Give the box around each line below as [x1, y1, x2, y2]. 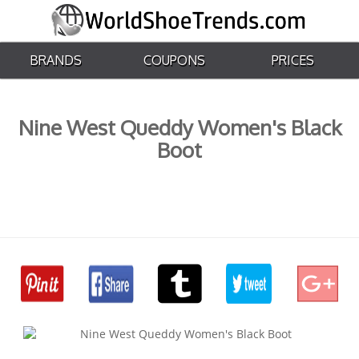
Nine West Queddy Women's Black [18, 114, 341, 140]
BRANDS [30, 52, 83, 68]
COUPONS [143, 52, 206, 68]
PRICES [272, 52, 315, 68]
